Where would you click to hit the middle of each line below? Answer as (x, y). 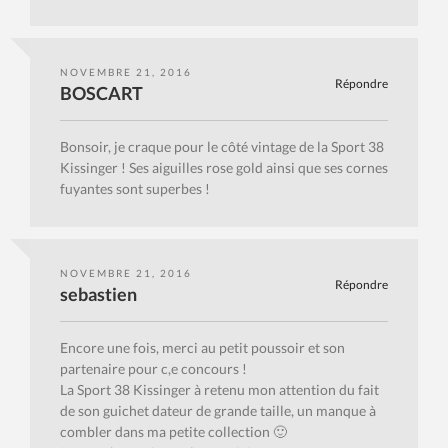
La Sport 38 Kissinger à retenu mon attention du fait (219, 390)
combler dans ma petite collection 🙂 (173, 432)
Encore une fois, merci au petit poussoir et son (202, 348)
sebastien (98, 294)
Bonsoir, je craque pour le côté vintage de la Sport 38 (222, 147)
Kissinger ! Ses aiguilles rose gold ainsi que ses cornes (224, 168)
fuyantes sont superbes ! (135, 189)
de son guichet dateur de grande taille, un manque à (218, 411)
